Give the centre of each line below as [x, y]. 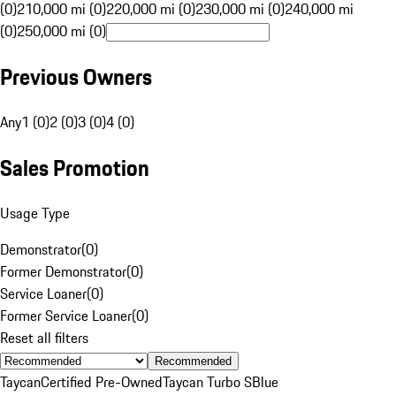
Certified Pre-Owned [102, 381]
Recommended [193, 361]
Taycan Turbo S [207, 381]
